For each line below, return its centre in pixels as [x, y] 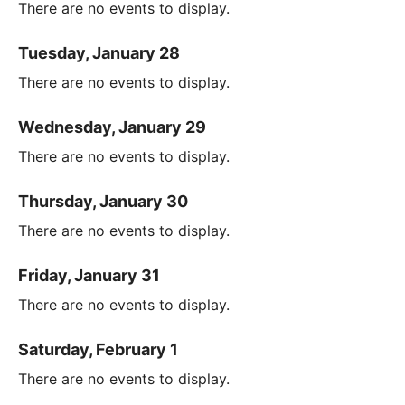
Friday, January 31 [89, 275]
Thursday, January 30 [103, 201]
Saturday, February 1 [98, 349]
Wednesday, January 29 [112, 127]
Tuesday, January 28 [99, 52]
